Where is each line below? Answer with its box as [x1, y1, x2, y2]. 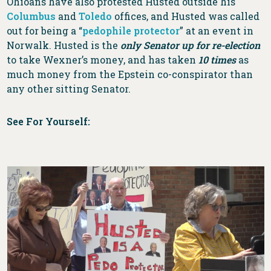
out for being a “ [7, 24, 83, 38]
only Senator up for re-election [120, 39, 261, 52]
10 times [198, 53, 237, 67]
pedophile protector [82, 24, 180, 38]
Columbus [7, 10, 56, 23]
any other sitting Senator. [7, 82, 131, 96]
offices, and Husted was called [112, 10, 260, 23]
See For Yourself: [7, 115, 91, 128]
